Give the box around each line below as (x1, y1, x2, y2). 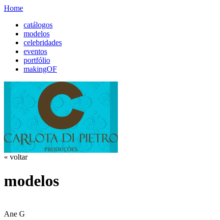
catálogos (24, 21, 53, 29)
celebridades (24, 38, 62, 47)
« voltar (4, 153, 27, 161)
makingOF (24, 65, 57, 73)
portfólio (24, 56, 50, 64)
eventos (24, 47, 47, 55)
